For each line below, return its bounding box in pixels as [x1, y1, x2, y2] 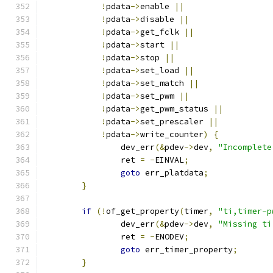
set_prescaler [140, 116, 208, 127]
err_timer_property [140, 244, 233, 255]
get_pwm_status [140, 104, 213, 114]
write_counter [140, 129, 204, 140]
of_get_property [106, 206, 179, 216]
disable [140, 14, 179, 24]
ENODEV [155, 232, 184, 242]
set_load [140, 65, 184, 76]
